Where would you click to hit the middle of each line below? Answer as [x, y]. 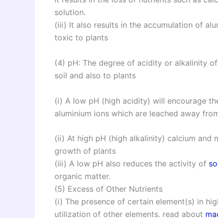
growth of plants [85, 151]
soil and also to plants [95, 75]
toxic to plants [81, 38]
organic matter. [82, 176]
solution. [70, 12]
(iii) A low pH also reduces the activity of [132, 164]
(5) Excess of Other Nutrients [109, 189]
